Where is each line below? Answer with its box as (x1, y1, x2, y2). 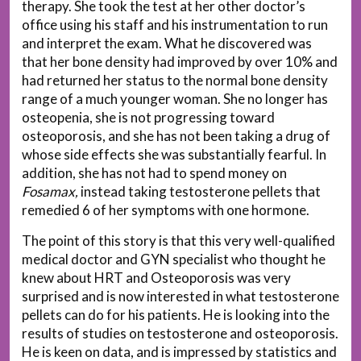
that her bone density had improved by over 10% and (22, 52, 338, 70)
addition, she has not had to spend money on (22, 164, 287, 181)
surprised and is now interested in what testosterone (22, 287, 339, 305)
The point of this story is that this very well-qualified (22, 231, 335, 249)
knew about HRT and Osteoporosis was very (22, 268, 291, 286)
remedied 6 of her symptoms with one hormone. (22, 201, 309, 218)
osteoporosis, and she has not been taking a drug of (22, 127, 330, 144)
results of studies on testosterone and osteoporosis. (22, 324, 338, 342)
